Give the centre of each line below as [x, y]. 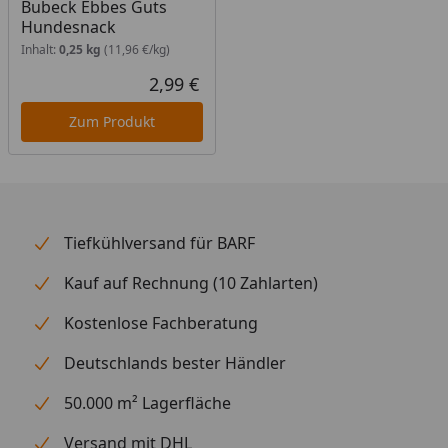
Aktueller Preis [252, 94]
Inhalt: [40, 49]
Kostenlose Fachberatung [161, 322]
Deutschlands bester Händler [175, 362]
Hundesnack [68, 26]
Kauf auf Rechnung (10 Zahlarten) [191, 282]
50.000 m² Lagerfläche [147, 402]
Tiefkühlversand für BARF [159, 242]
